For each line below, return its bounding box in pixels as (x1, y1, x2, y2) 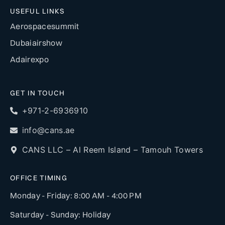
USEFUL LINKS (10, 7, 65, 16)
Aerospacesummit (10, 21, 79, 32)
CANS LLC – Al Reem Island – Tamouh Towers (22, 145, 203, 155)
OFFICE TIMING (10, 173, 67, 183)
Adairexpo (10, 54, 49, 65)
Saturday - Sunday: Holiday (10, 209, 111, 220)
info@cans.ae (22, 125, 75, 136)
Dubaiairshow (10, 38, 62, 48)
